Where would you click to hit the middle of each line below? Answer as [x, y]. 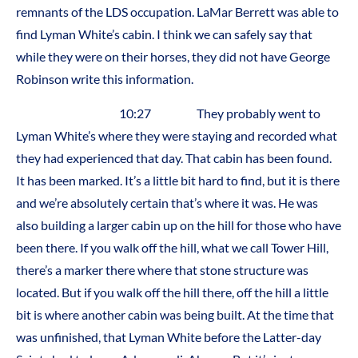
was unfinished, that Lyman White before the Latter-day [169, 336]
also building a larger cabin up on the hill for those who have [179, 225]
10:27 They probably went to [168, 113]
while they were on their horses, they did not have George [173, 57]
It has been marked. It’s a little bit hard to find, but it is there [178, 180]
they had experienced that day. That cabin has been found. [174, 157]
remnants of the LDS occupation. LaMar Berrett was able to [177, 12]
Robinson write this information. [105, 79]
